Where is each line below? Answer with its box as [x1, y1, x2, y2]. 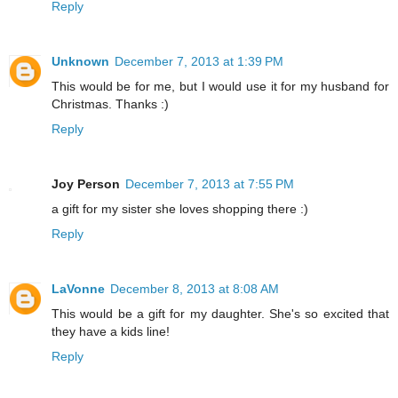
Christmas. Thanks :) [52, 97, 169, 112]
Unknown [52, 54, 109, 69]
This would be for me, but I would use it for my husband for [52, 79, 389, 94]
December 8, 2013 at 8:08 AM [110, 282, 279, 297]
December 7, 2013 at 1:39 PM [115, 54, 283, 69]
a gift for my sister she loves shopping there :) [52, 202, 308, 217]
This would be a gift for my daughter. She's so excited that [52, 306, 389, 322]
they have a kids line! [52, 324, 170, 339]
